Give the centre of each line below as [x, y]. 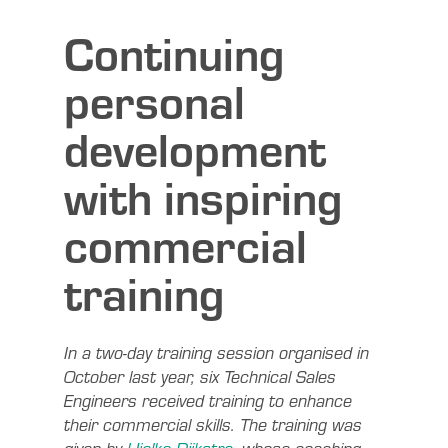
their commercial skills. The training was [213, 424]
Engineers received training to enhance [208, 400]
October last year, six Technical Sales [200, 376]
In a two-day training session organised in [216, 352]
